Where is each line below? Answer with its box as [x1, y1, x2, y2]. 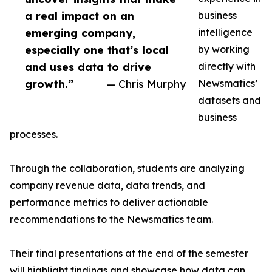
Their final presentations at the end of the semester [10, 247, 248, 259]
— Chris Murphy [106, 77, 186, 90]
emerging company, [25, 26, 135, 39]
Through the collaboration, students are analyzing [10, 162, 245, 174]
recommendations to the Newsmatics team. [10, 213, 213, 225]
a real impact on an [25, 9, 134, 22]
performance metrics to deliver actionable [10, 196, 208, 208]
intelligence [198, 26, 253, 38]
